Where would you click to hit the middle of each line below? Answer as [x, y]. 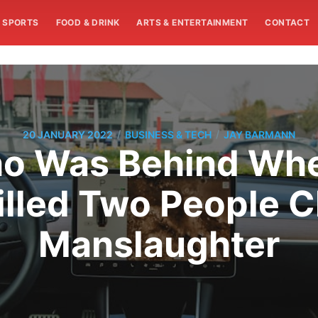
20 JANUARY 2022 [68, 134]
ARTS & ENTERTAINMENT [192, 22]
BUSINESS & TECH [168, 134]
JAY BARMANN [259, 134]
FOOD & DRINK [88, 22]
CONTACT [287, 22]
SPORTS [21, 22]
